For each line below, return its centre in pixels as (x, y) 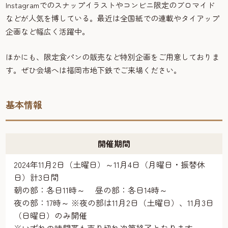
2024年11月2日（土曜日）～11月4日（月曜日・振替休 (110, 165)
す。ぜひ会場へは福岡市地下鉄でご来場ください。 (94, 70)
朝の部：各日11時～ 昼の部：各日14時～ (91, 190)
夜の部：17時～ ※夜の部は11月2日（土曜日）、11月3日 (114, 203)
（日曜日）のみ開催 (51, 216)
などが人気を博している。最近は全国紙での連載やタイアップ (113, 18)
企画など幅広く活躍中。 (48, 32)
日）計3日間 (36, 177)
